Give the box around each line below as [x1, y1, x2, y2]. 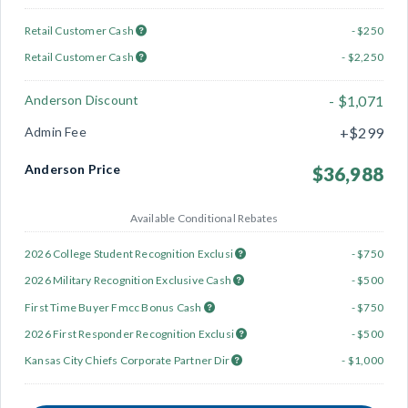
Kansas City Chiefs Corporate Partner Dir [25, 353, 232, 368]
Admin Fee [25, 124, 87, 140]
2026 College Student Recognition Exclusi [25, 246, 236, 260]
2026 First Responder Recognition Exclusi [25, 327, 237, 342]
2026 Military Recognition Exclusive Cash [25, 273, 234, 288]
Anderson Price [25, 160, 120, 177]
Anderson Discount [25, 91, 139, 107]
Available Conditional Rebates [129, 210, 279, 225]
